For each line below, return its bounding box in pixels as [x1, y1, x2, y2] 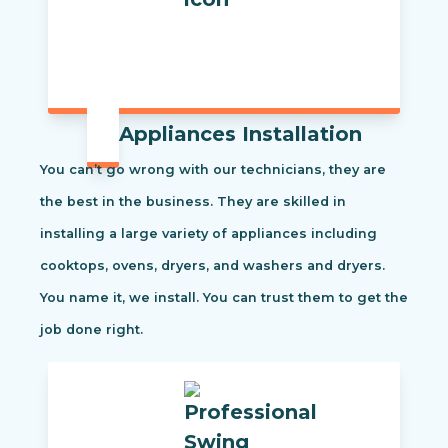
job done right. [40, 322, 143, 338]
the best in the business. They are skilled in [40, 194, 346, 210]
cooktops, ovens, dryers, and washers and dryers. [40, 258, 385, 274]
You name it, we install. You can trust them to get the [40, 290, 408, 306]
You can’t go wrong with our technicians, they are [40, 162, 386, 178]
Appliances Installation [118, 122, 362, 147]
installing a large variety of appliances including [40, 226, 377, 242]
